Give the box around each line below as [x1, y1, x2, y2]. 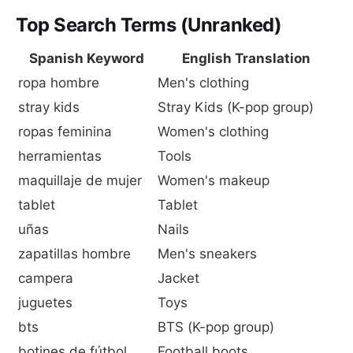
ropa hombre [18, 75, 99, 91]
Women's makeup [158, 173, 269, 189]
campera [18, 270, 73, 287]
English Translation [182, 50, 310, 67]
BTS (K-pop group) [158, 319, 274, 336]
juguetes [18, 295, 72, 311]
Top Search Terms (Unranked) [16, 13, 282, 36]
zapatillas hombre [18, 246, 131, 262]
